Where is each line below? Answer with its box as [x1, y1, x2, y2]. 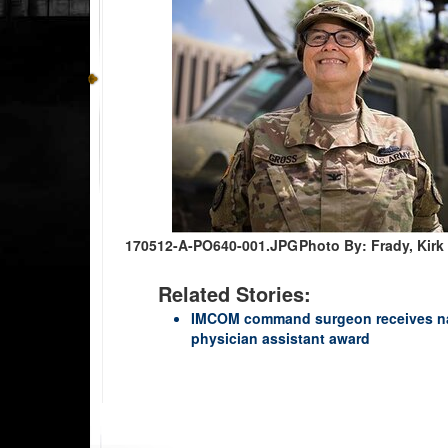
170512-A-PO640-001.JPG [125, 234, 298, 255]
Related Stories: [158, 278, 311, 308]
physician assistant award [191, 327, 370, 348]
